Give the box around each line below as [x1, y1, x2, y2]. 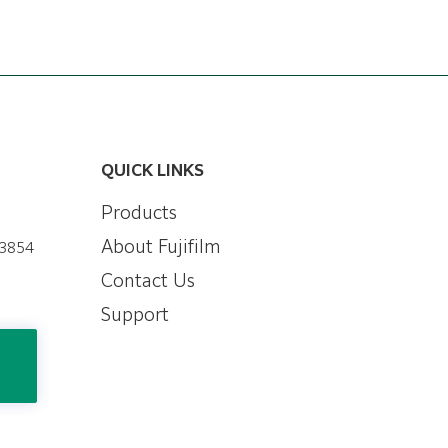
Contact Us [101, 273, 195, 291]
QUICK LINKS [101, 164, 204, 180]
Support [101, 307, 169, 325]
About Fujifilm [101, 239, 221, 257]
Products [101, 205, 177, 223]
